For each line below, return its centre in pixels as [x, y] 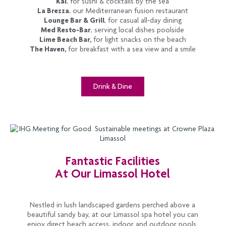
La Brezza [53, 11]
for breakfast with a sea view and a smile [132, 49]
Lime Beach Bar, [66, 40]
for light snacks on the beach [139, 40]
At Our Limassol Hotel [112, 174]
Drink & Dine [112, 87]
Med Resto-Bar [66, 30]
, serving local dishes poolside [137, 30]
